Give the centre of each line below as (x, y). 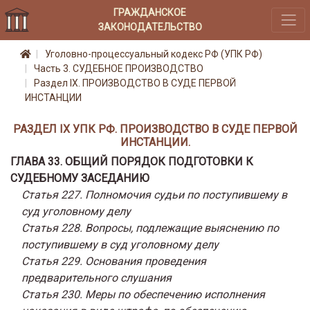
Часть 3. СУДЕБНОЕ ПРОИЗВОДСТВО (119, 69)
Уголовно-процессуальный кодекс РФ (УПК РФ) (154, 54)
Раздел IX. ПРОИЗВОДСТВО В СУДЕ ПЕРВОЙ (135, 83)
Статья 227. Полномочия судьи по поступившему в (154, 194)
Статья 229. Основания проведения (114, 261)
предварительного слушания (97, 277)
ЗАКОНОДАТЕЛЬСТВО (150, 27)
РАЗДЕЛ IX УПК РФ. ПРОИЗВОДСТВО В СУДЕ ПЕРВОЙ (155, 129)
